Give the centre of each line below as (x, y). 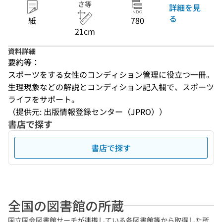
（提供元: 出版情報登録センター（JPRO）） (87, 111)
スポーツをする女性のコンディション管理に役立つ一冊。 (111, 74)
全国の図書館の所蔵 (66, 205)
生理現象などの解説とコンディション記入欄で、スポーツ (111, 87)
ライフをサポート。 (44, 99)
